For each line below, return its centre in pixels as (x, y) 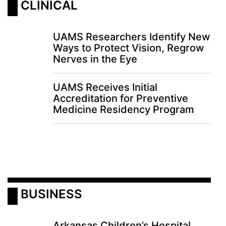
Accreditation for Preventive (121, 99)
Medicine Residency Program (124, 110)
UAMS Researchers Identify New (132, 37)
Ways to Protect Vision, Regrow (129, 48)
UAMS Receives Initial (105, 88)
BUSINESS (51, 194)
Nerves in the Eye (95, 59)
